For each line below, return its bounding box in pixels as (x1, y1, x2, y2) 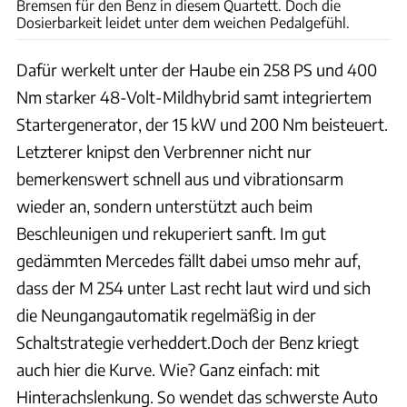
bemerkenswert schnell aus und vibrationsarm (16, 167, 343, 189)
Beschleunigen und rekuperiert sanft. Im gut (16, 222, 326, 243)
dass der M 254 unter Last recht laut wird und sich (16, 276, 371, 298)
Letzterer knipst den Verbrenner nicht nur (16, 140, 312, 162)
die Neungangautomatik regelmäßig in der (16, 303, 316, 325)
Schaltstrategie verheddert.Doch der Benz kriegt (16, 331, 359, 352)
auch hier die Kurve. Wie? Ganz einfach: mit (16, 358, 320, 380)
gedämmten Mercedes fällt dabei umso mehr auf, (16, 249, 361, 271)
